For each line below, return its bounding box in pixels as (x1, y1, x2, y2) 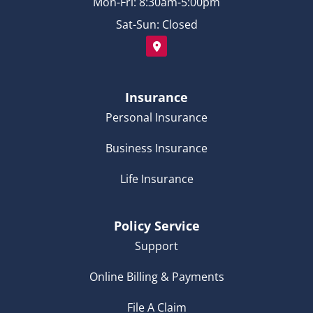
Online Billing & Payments (89, 268, 224, 284)
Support (135, 238, 178, 254)
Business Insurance (105, 140, 208, 156)
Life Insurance (119, 170, 194, 187)
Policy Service (113, 217, 200, 234)
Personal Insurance (105, 109, 208, 125)
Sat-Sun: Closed (115, 17, 198, 33)
